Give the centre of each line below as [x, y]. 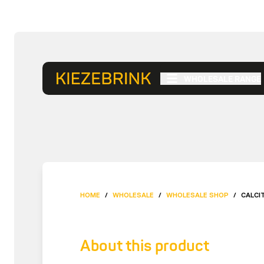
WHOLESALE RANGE [222, 79]
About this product [145, 246]
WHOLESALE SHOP [197, 195]
